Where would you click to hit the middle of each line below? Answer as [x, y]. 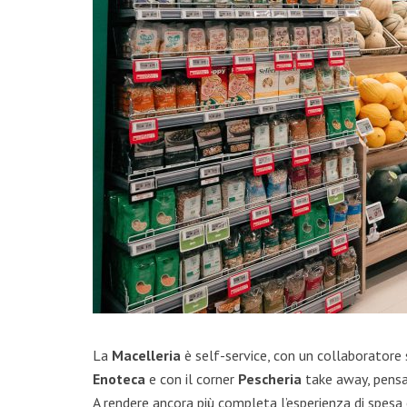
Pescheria [270, 379]
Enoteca [119, 379]
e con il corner [192, 379]
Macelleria [146, 355]
